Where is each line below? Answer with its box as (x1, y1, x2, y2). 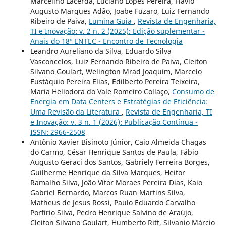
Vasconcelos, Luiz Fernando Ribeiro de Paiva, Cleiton (30, 56, 207, 67)
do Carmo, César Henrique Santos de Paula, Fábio (30, 147, 198, 157)
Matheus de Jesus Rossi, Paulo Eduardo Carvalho (30, 198, 195, 208)
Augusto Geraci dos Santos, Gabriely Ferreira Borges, (30, 157, 210, 167)
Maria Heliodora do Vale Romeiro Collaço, (30, 87, 172, 97)
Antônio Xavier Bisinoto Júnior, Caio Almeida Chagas (30, 137, 206, 147)
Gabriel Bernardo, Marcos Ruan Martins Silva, (30, 188, 185, 198)
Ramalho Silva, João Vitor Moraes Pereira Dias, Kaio (30, 178, 202, 188)
